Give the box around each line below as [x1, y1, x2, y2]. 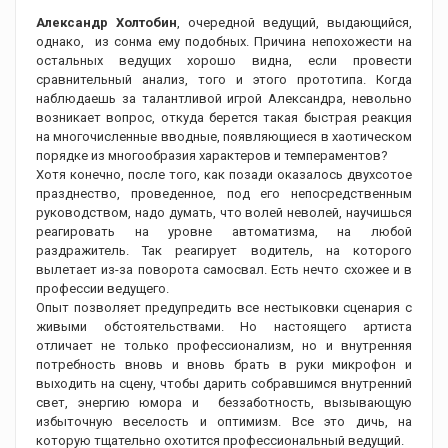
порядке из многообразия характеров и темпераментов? [36, 148, 388, 164]
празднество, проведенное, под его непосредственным [36, 186, 412, 202]
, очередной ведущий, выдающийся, [177, 15, 412, 31]
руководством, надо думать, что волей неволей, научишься [36, 205, 412, 221]
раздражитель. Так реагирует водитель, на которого [36, 243, 412, 259]
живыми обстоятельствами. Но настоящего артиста [36, 319, 412, 335]
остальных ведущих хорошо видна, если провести [36, 53, 412, 69]
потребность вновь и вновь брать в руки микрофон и [36, 357, 412, 373]
